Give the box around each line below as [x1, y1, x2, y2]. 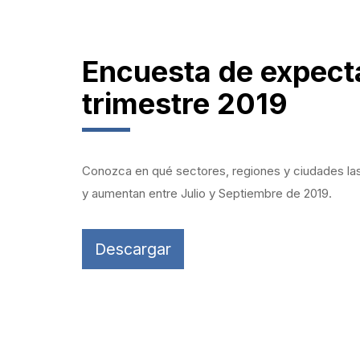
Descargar [95, 239, 171, 259]
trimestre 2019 [82, 86, 288, 121]
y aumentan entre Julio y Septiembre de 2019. [82, 186, 332, 201]
